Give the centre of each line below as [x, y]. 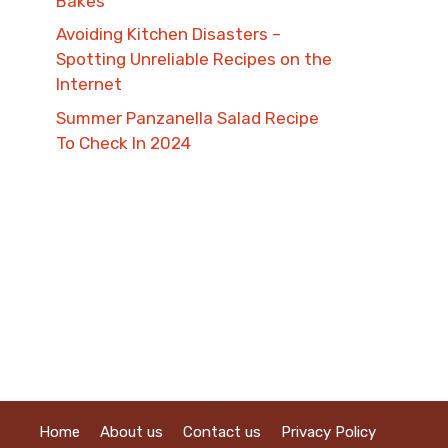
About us [131, 431]
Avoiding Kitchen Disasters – [168, 34]
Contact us [222, 431]
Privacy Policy [328, 431]
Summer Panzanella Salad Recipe [187, 117]
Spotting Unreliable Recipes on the [194, 59]
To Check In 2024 [123, 142]
